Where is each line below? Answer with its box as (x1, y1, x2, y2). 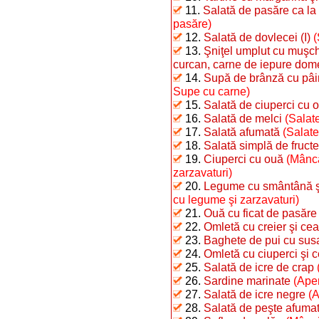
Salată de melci (204, 112, 282, 125)
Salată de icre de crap (204, 261, 314, 273)
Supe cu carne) (173, 85, 250, 98)
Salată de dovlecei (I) (204, 31, 310, 43)
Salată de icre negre (204, 288, 305, 300)
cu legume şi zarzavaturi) (173, 193, 299, 206)
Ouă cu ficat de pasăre (204, 206, 317, 219)
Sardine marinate (204, 274, 291, 287)
